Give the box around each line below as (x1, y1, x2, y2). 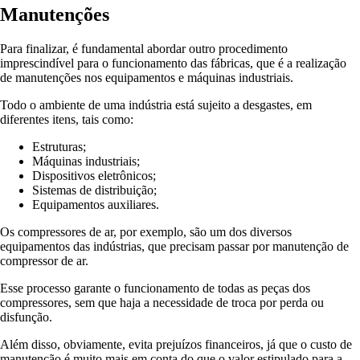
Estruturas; (32, 140, 86, 154)
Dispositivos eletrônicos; (32, 169, 156, 183)
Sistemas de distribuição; (32, 183, 157, 198)
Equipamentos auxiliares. (32, 198, 159, 212)
